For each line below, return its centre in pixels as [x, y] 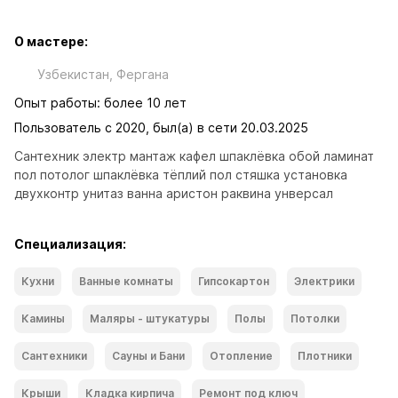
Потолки [315, 318]
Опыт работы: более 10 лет [100, 103]
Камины [43, 318]
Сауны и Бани [148, 356]
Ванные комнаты [126, 281]
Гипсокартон [234, 281]
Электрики [324, 281]
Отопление [241, 356]
